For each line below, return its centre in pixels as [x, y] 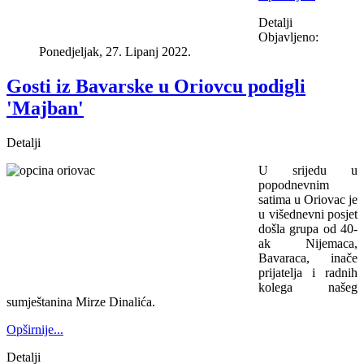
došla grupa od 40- [308, 229]
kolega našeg [308, 288]
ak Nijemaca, [308, 244]
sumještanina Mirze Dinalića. [81, 302]
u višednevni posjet [308, 214]
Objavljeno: [288, 37]
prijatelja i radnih [308, 273]
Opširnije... [35, 330]
